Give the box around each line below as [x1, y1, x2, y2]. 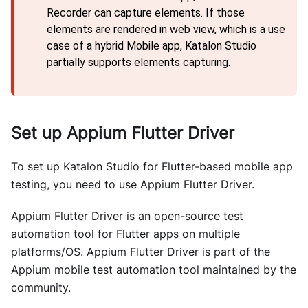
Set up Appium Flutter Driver [11, 123, 234, 144]
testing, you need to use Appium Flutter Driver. [11, 177, 254, 192]
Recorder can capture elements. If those [47, 6, 245, 20]
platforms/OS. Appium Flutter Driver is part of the [11, 245, 270, 259]
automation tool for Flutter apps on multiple [11, 227, 240, 241]
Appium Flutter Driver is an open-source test [11, 209, 243, 223]
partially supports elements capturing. [47, 56, 230, 69]
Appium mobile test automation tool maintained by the [11, 263, 296, 277]
